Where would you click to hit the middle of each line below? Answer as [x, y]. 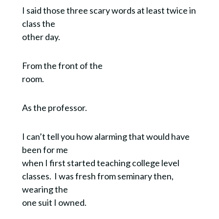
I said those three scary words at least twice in [109, 11]
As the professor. [55, 108]
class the [38, 24]
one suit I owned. [54, 203]
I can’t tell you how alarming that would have [106, 137]
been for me [45, 150]
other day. [42, 37]
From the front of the [62, 66]
